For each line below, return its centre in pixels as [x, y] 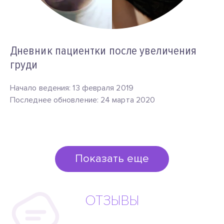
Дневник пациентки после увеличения [103, 51]
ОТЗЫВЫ [112, 200]
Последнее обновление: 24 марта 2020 [83, 100]
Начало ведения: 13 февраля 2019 [72, 88]
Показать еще [112, 159]
